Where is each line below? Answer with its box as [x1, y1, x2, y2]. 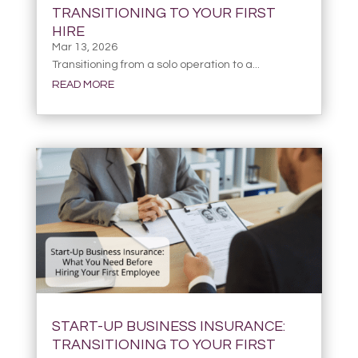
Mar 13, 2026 [51, 42, 117, 54]
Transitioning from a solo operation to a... [51, 59, 260, 71]
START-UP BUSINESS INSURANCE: [51, 318, 285, 334]
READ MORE [51, 79, 114, 91]
